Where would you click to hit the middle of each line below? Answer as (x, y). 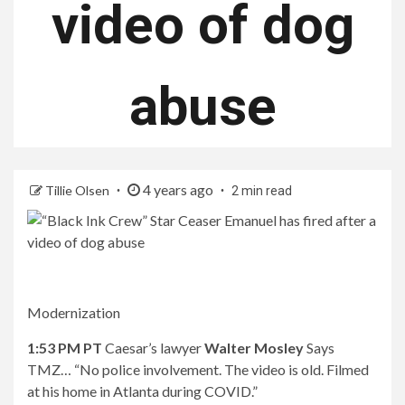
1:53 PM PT (65, 348)
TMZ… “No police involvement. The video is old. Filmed (198, 369)
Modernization (74, 312)
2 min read (262, 191)
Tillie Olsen (79, 190)
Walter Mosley (254, 348)
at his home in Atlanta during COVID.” (142, 391)
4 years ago (178, 189)
